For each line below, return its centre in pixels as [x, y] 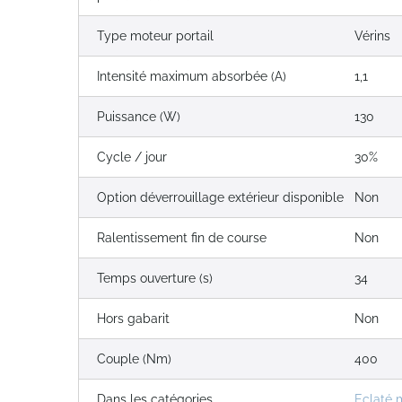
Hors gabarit [133, 319]
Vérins [373, 36]
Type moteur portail [155, 36]
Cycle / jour [132, 157]
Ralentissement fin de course [182, 238]
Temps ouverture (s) [155, 278]
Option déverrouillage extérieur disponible [220, 197]
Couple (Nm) [134, 359]
